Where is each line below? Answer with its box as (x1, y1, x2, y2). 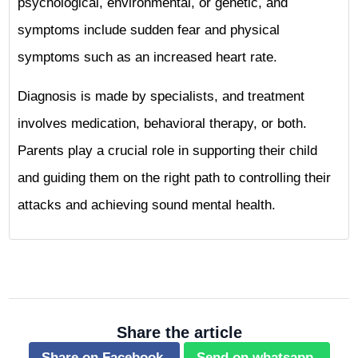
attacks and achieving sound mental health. (18, 197, 276, 213)
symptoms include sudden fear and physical (18, 22, 280, 38)
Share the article (116, 324, 242, 341)
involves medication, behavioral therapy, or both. (18, 116, 307, 131)
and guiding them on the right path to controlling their (18, 170, 331, 185)
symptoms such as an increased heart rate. (18, 50, 277, 65)
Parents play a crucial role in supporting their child (18, 143, 317, 158)
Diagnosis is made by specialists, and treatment (18, 89, 304, 104)
